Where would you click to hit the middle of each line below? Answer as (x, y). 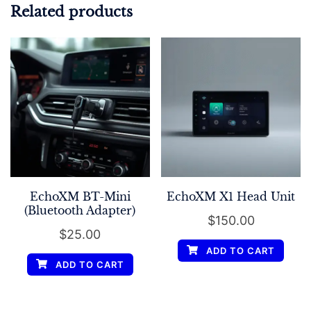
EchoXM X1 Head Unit (231, 196)
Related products (72, 11)
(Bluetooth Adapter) (80, 210)
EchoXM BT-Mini (80, 196)
